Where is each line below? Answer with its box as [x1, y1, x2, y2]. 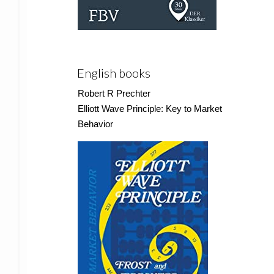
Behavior [78, 119, 113, 129]
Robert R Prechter [78, 88, 150, 98]
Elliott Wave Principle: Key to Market [78, 103, 222, 114]
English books [77, 65, 150, 80]
